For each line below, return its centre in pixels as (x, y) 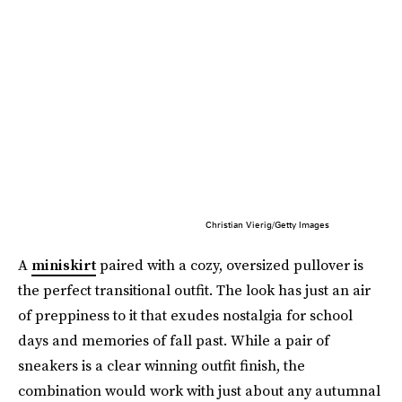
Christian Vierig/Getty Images (267, 224)
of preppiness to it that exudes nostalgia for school (185, 315)
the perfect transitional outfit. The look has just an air (194, 289)
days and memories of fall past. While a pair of (174, 340)
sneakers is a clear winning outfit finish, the (162, 365)
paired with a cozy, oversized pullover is (230, 264)
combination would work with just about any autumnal (199, 390)
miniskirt (64, 264)
